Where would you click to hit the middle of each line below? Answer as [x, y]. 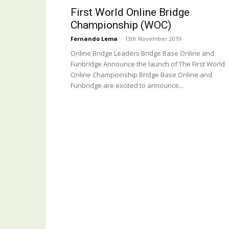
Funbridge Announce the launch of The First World [148, 64]
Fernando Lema [94, 39]
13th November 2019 [153, 39]
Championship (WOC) [121, 25]
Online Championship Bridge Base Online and [141, 75]
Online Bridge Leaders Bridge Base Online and [142, 53]
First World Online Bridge [130, 12]
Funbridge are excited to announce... [127, 85]
